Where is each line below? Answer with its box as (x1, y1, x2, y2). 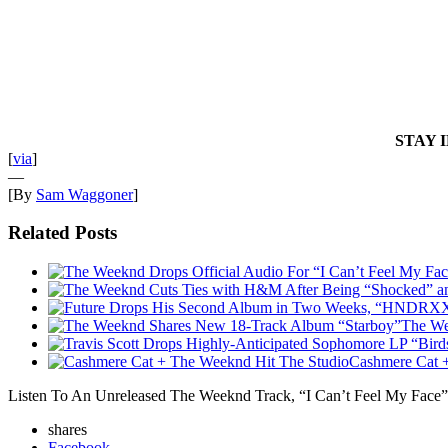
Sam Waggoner (36, 185, 133, 203)
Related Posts (8, 222, 117, 244)
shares (48, 421, 87, 439)
